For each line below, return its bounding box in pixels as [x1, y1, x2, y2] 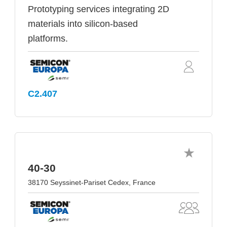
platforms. [28, 33, 68, 44]
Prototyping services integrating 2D [28, 4, 169, 15]
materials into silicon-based [28, 19, 138, 29]
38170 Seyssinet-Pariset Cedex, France [28, 178, 156, 187]
